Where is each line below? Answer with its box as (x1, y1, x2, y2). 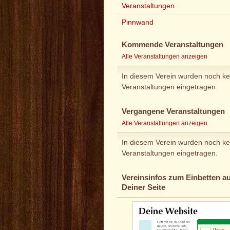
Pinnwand (122, 18, 154, 27)
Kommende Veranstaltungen (122, 41, 223, 49)
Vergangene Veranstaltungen (122, 107, 225, 116)
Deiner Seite (122, 183, 165, 192)
